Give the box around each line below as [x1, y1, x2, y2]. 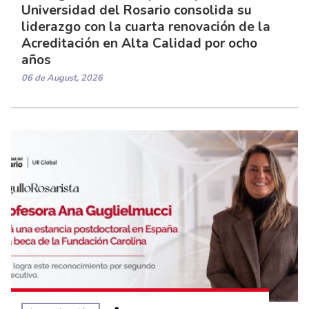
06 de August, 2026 [21, 71, 103, 84]
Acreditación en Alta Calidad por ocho [21, 34, 257, 52]
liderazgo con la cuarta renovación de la [21, 17, 270, 36]
